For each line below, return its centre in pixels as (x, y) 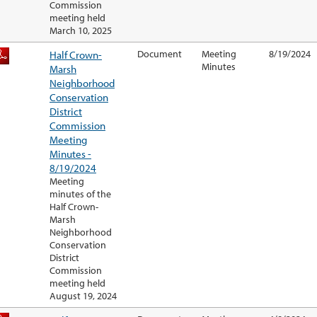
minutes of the (80, 194)
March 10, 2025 (81, 31)
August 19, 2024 (83, 296)
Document (160, 54)
